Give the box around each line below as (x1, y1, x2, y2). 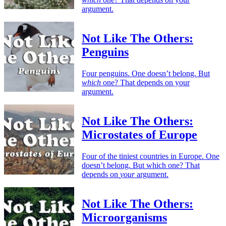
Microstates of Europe (82, 128, 197, 141)
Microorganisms (82, 210, 167, 224)
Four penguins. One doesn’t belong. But (82, 69, 210, 78)
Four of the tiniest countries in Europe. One (82, 151, 219, 160)
